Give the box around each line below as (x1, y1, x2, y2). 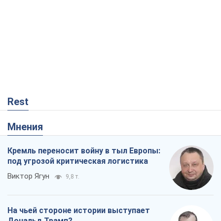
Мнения (16, 120, 43, 133)
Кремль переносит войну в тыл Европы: (7, 146, 160, 155)
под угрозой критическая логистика (7, 156, 148, 166)
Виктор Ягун (7, 171, 49, 181)
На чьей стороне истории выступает (7, 205, 150, 215)
